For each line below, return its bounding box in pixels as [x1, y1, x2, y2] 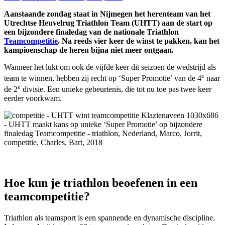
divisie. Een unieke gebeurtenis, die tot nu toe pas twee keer [21, 85, 211, 94]
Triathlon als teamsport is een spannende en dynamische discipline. [4, 213, 215, 222]
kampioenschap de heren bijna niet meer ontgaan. [4, 45, 174, 54]
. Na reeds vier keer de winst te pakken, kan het [58, 36, 219, 45]
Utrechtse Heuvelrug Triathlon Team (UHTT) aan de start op [4, 18, 212, 27]
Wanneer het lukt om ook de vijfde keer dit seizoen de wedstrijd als [4, 62, 216, 71]
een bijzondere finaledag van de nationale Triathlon [4, 27, 179, 36]
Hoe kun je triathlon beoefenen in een [4, 176, 197, 190]
